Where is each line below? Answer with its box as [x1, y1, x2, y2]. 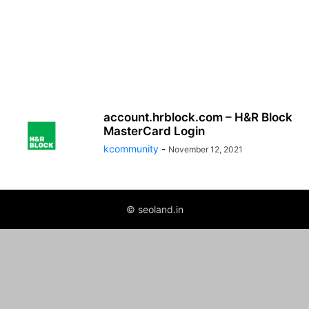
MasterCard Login [103, 124, 205, 138]
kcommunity [103, 143, 159, 154]
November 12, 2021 [168, 144, 243, 154]
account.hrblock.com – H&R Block [103, 110, 292, 124]
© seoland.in [126, 203, 183, 215]
